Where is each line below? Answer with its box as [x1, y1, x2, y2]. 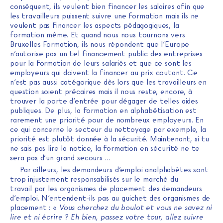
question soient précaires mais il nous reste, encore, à [10, 87, 192, 96]
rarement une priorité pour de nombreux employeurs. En [10, 115, 204, 124]
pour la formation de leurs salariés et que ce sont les [10, 58, 192, 68]
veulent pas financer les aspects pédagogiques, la [10, 20, 179, 30]
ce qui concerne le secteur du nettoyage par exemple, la [10, 124, 206, 134]
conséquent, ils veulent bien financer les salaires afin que [10, 1, 205, 11]
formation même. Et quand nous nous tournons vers [10, 30, 185, 39]
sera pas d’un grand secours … [10, 153, 113, 162]
